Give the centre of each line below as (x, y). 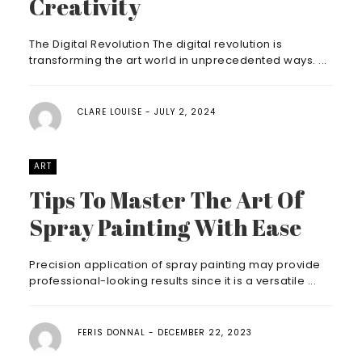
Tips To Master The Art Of (166, 200)
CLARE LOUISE (110, 112)
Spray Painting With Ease (165, 227)
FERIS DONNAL (112, 333)
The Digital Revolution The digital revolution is (156, 44)
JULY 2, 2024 (185, 112)
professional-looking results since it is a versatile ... (173, 281)
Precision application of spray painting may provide (175, 265)
